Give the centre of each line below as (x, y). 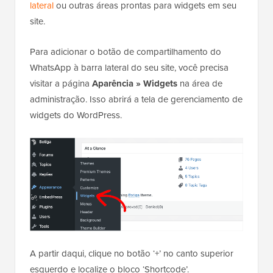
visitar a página (61, 83)
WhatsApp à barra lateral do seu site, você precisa (129, 67)
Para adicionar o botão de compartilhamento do (126, 51)
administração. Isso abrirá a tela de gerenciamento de (136, 99)
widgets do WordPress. (76, 115)
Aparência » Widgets (135, 83)
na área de (200, 83)
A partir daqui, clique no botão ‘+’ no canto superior (132, 253)
